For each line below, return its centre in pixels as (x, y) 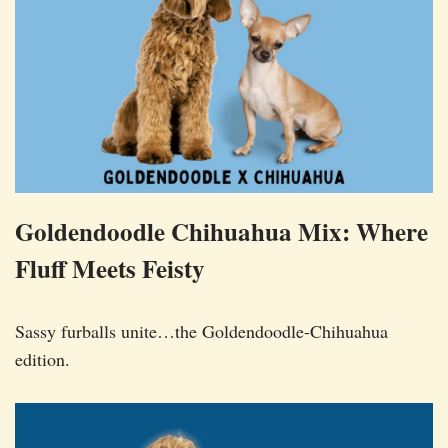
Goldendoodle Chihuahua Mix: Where (221, 232)
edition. (42, 359)
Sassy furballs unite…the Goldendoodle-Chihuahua (201, 331)
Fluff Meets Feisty (110, 269)
